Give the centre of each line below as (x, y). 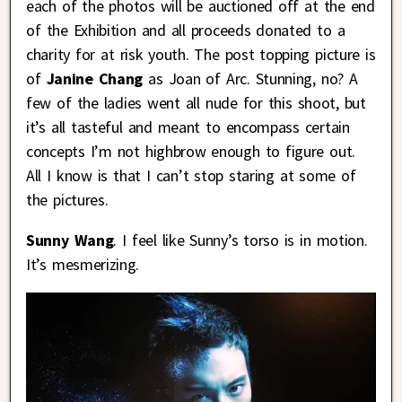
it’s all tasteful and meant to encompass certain (188, 127)
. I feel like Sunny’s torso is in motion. (240, 240)
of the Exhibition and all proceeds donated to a (186, 30)
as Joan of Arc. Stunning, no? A (250, 78)
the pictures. (67, 199)
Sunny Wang (70, 240)
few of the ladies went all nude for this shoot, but (196, 102)
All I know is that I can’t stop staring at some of (191, 175)
